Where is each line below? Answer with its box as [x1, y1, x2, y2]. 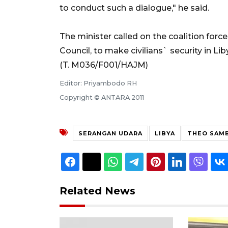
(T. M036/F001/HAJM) [60, 60, 148, 70]
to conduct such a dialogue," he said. [60, 3, 209, 13]
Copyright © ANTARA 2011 [60, 93, 144, 101]
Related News [60, 184, 135, 197]
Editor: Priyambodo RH [60, 79, 137, 87]
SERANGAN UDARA [78, 129, 142, 137]
